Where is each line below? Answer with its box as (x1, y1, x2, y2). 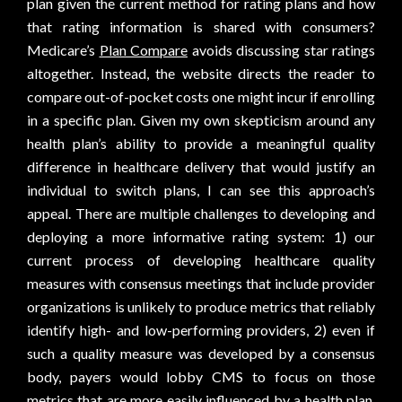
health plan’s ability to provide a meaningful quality (27, 135, 375, 152)
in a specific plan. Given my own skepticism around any (27, 111, 375, 128)
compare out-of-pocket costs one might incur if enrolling (27, 88, 375, 105)
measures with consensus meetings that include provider (27, 275, 375, 292)
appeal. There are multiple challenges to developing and (27, 205, 375, 222)
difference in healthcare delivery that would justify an (27, 158, 375, 175)
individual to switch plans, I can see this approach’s (27, 181, 375, 198)
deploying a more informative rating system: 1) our (27, 228, 375, 245)
